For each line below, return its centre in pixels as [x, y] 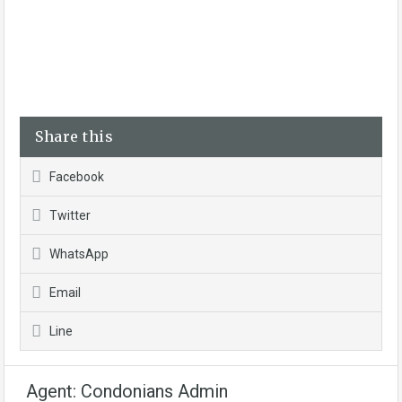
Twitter [70, 215]
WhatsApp [79, 254]
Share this [74, 136]
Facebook [77, 177]
